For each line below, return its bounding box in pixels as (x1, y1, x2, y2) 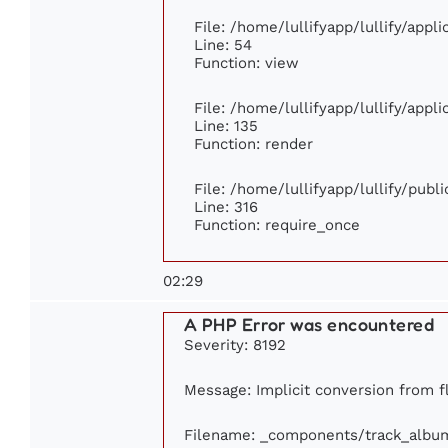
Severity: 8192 (184, 336, 286, 354)
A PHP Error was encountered (184, 313, 435, 336)
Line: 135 (194, 117, 258, 135)
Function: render (194, 135, 313, 153)
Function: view (194, 54, 299, 72)
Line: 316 (194, 198, 258, 216)
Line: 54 (194, 36, 252, 54)
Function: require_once (194, 216, 360, 234)
